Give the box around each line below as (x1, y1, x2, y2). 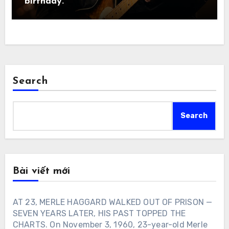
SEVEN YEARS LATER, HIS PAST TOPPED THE (12, 208, 186, 218)
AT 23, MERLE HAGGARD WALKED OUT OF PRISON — (12, 197, 213, 207)
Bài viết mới (12, 166, 70, 176)
